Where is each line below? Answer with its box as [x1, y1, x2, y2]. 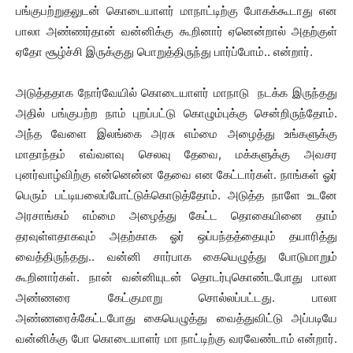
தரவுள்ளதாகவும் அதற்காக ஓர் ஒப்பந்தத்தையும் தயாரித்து [16, 229, 337, 243]
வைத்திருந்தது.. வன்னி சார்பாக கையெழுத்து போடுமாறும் [16, 249, 337, 264]
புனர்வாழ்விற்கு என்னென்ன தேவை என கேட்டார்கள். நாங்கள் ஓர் [16, 167, 337, 182]
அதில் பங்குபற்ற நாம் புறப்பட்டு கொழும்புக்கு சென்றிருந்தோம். [16, 106, 337, 121]
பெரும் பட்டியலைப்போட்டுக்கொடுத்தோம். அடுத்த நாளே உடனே [16, 188, 337, 203]
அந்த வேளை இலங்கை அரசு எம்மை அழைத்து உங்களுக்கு [16, 126, 337, 141]
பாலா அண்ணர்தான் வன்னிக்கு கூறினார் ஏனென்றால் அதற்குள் [16, 24, 337, 39]
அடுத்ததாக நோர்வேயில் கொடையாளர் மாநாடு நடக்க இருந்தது [16, 85, 337, 100]
